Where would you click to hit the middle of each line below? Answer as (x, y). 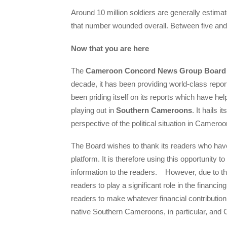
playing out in (93, 110)
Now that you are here (110, 48)
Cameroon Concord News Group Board (156, 70)
